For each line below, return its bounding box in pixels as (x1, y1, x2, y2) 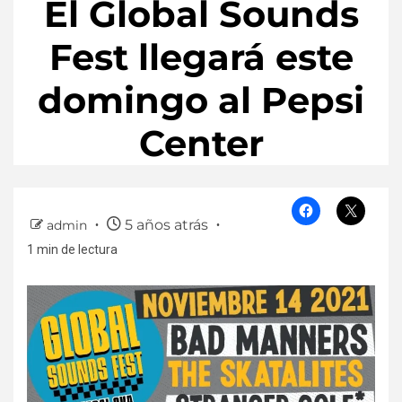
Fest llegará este (48, 35, 354, 80)
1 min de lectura (27, 241, 118, 257)
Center (138, 121, 264, 166)
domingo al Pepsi (38, 78, 364, 123)
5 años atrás (121, 215, 212, 233)
